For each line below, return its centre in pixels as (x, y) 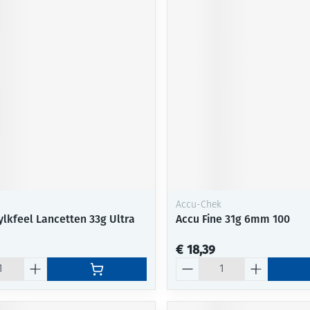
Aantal (191, 263)
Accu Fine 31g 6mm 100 (232, 219)
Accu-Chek (198, 205)
